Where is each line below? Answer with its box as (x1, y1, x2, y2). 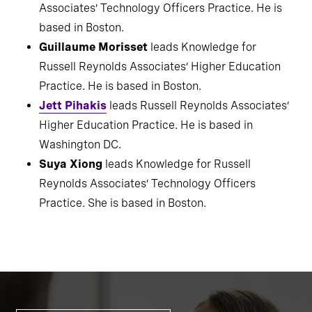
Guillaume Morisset (39, 73, 150, 87)
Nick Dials (39, 15, 95, 29)
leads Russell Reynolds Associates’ (107, 132, 289, 146)
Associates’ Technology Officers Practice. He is (39, 34, 282, 48)
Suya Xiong (39, 190, 102, 204)
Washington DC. (39, 171, 121, 185)
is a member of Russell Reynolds (95, 15, 267, 29)
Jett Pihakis (39, 132, 107, 146)
